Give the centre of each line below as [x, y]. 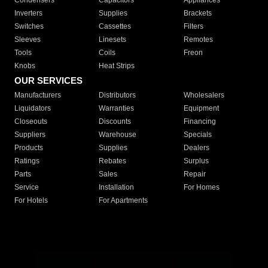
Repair [194, 174]
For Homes [201, 188]
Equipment [201, 109]
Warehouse [118, 135]
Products [29, 148]
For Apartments [124, 201]
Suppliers [30, 135]
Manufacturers [38, 95]
